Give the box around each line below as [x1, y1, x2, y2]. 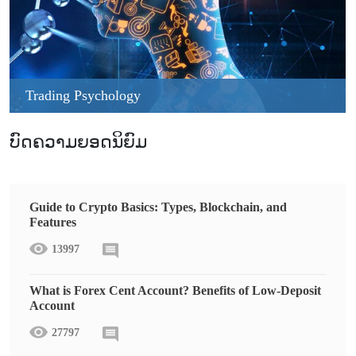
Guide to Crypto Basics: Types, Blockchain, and [29, 199, 287, 214]
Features [29, 215, 76, 229]
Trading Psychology [25, 87, 141, 103]
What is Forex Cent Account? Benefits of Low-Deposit [29, 283, 321, 297]
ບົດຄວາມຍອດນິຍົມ [10, 132, 147, 152]
